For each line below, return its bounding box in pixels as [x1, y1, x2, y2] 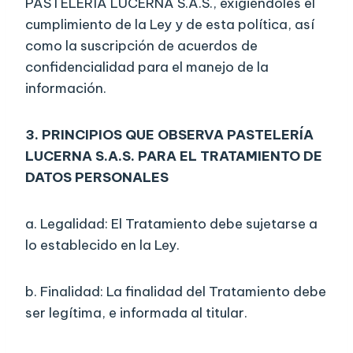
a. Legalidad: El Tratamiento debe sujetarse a [25, 215, 318, 233]
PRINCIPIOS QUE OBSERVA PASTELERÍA [42, 126, 314, 144]
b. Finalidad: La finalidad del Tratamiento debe [25, 283, 326, 301]
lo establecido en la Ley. [25, 236, 180, 255]
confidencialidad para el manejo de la [25, 58, 269, 76]
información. [25, 80, 106, 98]
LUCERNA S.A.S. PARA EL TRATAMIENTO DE [25, 147, 322, 165]
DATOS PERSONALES [25, 169, 169, 187]
